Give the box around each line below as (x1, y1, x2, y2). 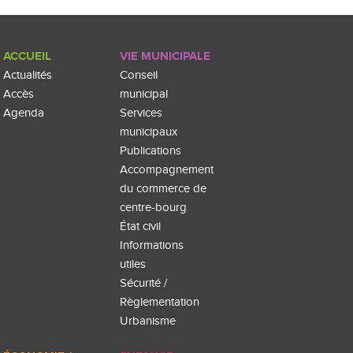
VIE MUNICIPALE (120, 49, 211, 65)
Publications (120, 144, 182, 158)
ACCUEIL (3, 49, 52, 65)
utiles (120, 258, 147, 272)
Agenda (3, 106, 45, 121)
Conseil (120, 69, 158, 83)
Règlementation (120, 295, 200, 310)
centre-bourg (120, 201, 188, 215)
